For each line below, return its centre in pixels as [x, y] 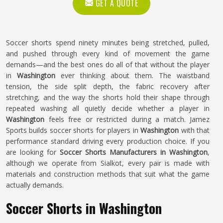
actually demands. [35, 185]
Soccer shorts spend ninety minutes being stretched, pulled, [108, 43]
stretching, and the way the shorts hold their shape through [108, 97]
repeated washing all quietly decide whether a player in [108, 108]
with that [194, 130]
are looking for [33, 152]
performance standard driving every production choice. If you [108, 141]
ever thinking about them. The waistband [132, 75]
